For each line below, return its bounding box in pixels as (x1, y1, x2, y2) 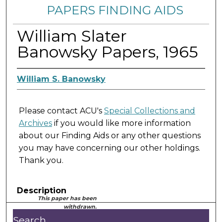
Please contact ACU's (18, 106, 104, 116)
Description (16, 186, 66, 196)
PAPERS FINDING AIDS (46, 2, 183, 17)
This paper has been (38, 195, 97, 202)
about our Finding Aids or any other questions (18, 131, 201, 141)
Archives (18, 118, 52, 128)
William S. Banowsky (16, 74, 106, 84)
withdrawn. (63, 203, 97, 211)
